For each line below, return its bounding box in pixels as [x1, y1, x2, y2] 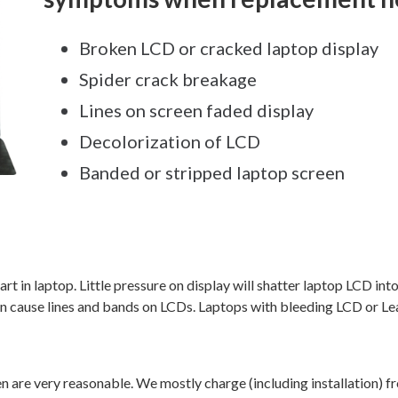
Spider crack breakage [78, 68, 257, 90]
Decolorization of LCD [78, 131, 260, 152]
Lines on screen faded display [78, 99, 314, 121]
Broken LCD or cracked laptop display [78, 37, 378, 59]
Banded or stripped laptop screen [78, 162, 345, 183]
